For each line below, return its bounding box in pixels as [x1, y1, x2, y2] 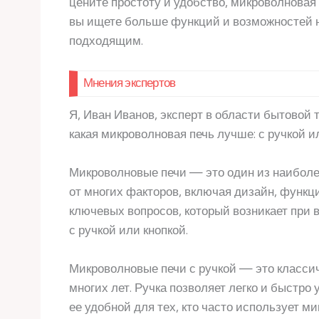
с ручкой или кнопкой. [69, 222, 188, 237]
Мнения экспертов [83, 75, 176, 90]
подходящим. [69, 33, 143, 48]
